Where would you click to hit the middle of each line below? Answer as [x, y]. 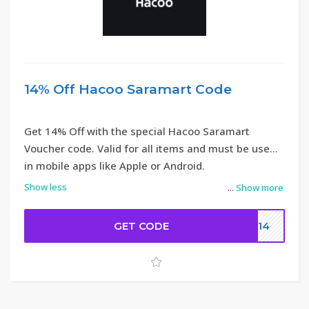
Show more [260, 188]
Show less [46, 187]
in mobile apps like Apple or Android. [114, 166]
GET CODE [142, 226]
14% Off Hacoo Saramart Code [128, 89]
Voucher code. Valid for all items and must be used [150, 148]
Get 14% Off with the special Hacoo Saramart [137, 131]
